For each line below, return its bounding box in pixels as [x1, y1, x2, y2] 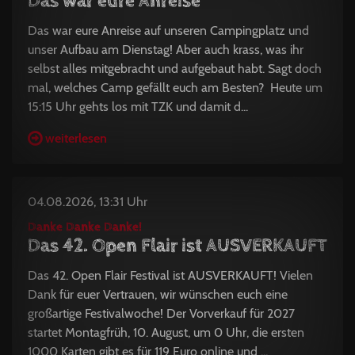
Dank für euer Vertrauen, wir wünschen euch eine [28, 286, 288, 302]
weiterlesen [45, 130, 107, 146]
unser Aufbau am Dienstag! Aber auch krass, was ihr [28, 41, 303, 57]
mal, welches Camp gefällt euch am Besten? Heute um [28, 79, 323, 95]
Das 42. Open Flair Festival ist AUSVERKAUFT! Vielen [28, 267, 313, 283]
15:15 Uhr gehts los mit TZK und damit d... [28, 98, 248, 114]
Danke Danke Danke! [28, 219, 142, 235]
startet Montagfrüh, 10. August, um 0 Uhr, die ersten [28, 324, 304, 340]
